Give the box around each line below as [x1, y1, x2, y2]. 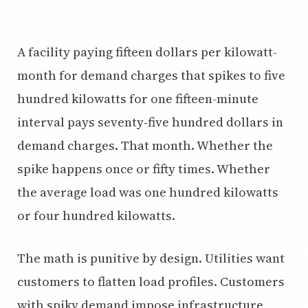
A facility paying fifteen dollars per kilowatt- [17, 43, 277, 60]
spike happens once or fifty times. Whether [17, 160, 270, 177]
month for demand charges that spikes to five [17, 67, 285, 84]
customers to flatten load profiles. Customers [17, 273, 285, 290]
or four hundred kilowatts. [17, 207, 175, 224]
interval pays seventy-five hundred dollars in [17, 113, 283, 131]
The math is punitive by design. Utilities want [17, 250, 285, 267]
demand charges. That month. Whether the [17, 137, 273, 154]
